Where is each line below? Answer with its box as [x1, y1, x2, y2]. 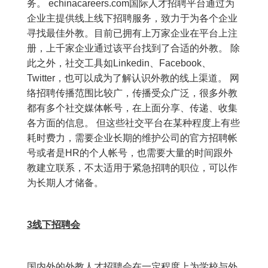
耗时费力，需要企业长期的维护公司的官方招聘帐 [27, 133, 237, 144]
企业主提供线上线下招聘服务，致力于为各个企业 [27, 13, 237, 24]
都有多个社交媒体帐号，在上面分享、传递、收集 [27, 103, 237, 114]
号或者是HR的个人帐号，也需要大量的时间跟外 [27, 148, 233, 159]
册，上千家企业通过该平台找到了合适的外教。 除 [27, 43, 240, 54]
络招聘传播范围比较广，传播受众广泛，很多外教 [27, 88, 237, 99]
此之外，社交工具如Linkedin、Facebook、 [27, 58, 211, 69]
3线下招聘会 [27, 220, 80, 230]
